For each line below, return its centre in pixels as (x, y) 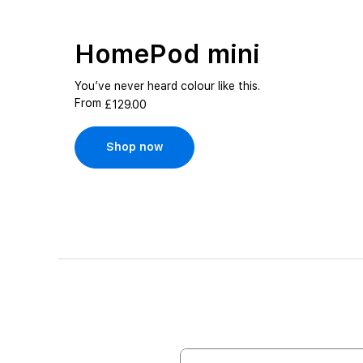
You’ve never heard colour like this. (167, 86)
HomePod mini (167, 54)
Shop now (135, 147)
